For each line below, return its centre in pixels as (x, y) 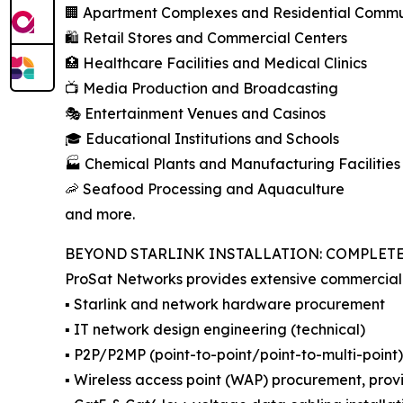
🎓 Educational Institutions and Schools (202, 139)
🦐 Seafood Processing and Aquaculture (205, 189)
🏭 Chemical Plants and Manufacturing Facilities (233, 164)
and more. (100, 215)
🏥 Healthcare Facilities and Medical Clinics (216, 63)
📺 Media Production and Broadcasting (201, 89)
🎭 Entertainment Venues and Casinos (195, 114)
